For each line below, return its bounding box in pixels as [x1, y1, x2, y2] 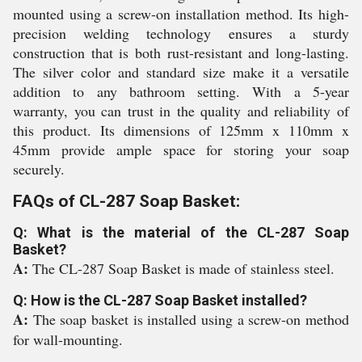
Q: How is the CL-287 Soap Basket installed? [13, 292, 307, 309]
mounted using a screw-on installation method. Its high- [13, 4, 349, 23]
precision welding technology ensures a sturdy [13, 23, 349, 43]
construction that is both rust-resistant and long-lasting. [13, 43, 349, 62]
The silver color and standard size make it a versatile [13, 62, 349, 82]
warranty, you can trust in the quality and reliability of [13, 101, 349, 120]
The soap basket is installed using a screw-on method [32, 309, 350, 329]
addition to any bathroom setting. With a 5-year [13, 82, 349, 101]
